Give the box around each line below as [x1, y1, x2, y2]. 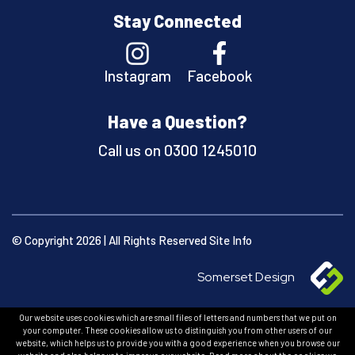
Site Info [209, 233, 252, 247]
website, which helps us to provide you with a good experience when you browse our [15, 338, 340, 348]
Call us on [98, 140, 161, 159]
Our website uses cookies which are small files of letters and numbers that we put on [18, 312, 337, 323]
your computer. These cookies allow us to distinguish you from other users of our [23, 325, 332, 335]
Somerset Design [197, 269, 295, 286]
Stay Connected [113, 10, 242, 31]
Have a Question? [108, 111, 247, 132]
